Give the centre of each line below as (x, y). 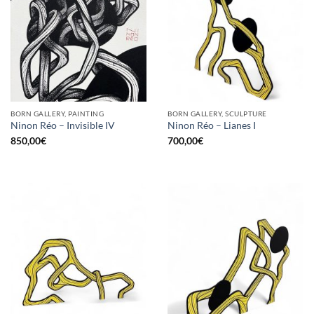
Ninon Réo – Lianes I (212, 125)
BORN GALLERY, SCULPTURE (217, 113)
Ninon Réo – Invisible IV (63, 125)
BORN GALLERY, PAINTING (57, 113)
